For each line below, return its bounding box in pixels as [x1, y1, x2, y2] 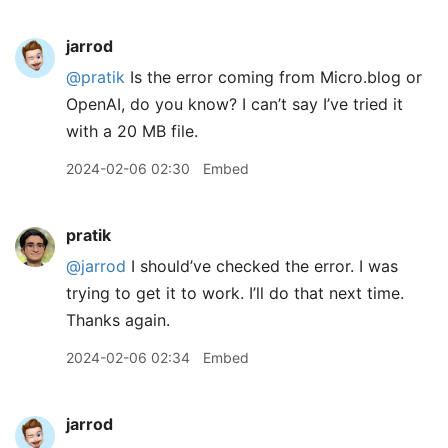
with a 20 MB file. [66, 121, 198, 142]
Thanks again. [66, 310, 170, 331]
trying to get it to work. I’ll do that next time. [66, 283, 404, 304]
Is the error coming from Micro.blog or [125, 67, 422, 88]
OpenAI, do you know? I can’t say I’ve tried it [66, 94, 403, 115]
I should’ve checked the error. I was [126, 256, 398, 277]
